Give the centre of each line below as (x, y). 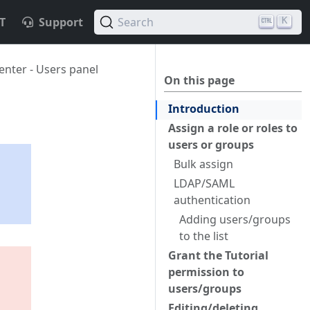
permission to (206, 272)
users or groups (211, 145)
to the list (204, 236)
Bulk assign (203, 164)
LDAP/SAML (204, 183)
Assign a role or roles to (233, 128)
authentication (212, 200)
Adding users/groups (235, 219)
